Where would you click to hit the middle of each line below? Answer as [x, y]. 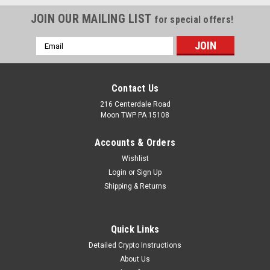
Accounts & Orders [135, 143]
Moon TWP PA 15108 [135, 115]
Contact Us [135, 88]
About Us [135, 259]
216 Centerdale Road [135, 104]
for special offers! [194, 20]
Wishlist [135, 159]
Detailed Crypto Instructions [135, 245]
